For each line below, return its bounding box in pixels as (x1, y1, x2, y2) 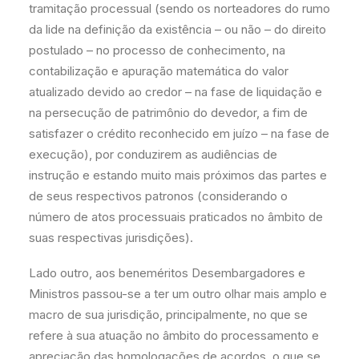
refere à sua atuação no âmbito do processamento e (29, 328, 319, 343)
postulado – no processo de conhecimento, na (29, 42, 285, 58)
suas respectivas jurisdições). (29, 230, 193, 245)
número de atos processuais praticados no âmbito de (29, 209, 323, 224)
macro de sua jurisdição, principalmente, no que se (29, 307, 308, 322)
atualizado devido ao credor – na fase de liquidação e (29, 84, 322, 99)
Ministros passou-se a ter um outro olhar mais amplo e (29, 286, 327, 301)
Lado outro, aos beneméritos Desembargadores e (29, 265, 305, 280)
